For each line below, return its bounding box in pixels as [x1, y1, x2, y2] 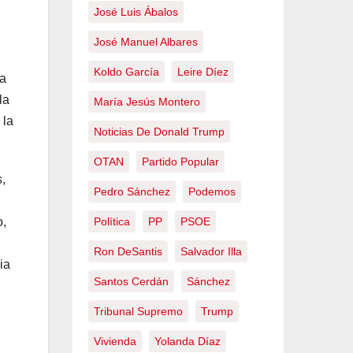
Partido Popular [142, 155, 219, 168]
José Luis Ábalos [94, 6, 178, 18]
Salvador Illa [180, 245, 242, 258]
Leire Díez [177, 65, 229, 78]
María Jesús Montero [94, 95, 200, 108]
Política [94, 215, 130, 228]
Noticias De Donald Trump [94, 125, 225, 138]
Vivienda [94, 335, 136, 347]
